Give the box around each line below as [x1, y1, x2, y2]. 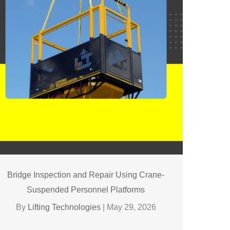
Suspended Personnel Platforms [27, 185, 145, 194]
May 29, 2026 [106, 202, 156, 212]
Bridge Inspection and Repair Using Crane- [7, 170, 165, 179]
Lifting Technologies [27, 202, 103, 212]
